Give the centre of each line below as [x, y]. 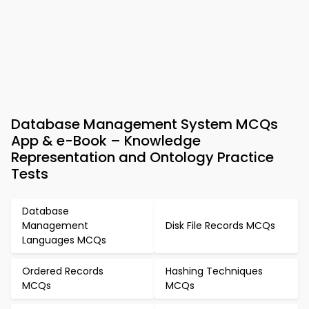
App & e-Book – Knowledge [106, 141]
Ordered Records [63, 271]
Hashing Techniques [214, 271]
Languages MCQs [64, 240]
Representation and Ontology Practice [142, 157]
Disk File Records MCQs [220, 226]
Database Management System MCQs [144, 124]
